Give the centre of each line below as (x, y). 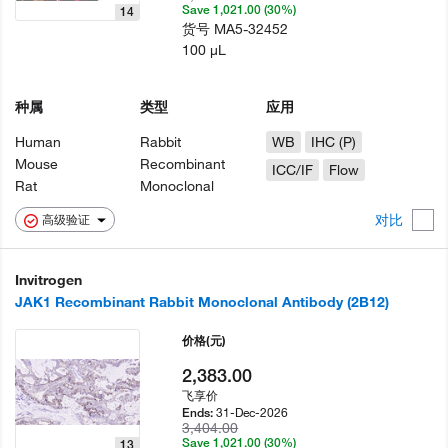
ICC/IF (292, 170)
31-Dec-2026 (252, 412)
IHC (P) (333, 142)
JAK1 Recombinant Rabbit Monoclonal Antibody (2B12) (202, 302)
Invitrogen (48, 280)
